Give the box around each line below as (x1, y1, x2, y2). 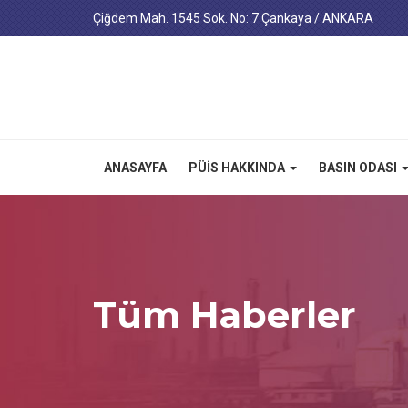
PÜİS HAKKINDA (189, 160, 288, 175)
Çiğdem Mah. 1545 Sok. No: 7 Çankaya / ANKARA (93, 11, 373, 25)
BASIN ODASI (319, 160, 400, 175)
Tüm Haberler (93, 292, 356, 337)
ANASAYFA (104, 160, 167, 175)
